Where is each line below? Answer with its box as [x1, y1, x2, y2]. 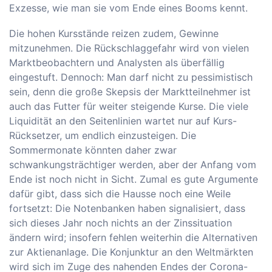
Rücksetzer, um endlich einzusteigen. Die [9, 129, 196, 141]
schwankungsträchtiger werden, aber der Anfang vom [9, 158, 256, 171]
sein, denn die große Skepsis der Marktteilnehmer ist [9, 86, 251, 98]
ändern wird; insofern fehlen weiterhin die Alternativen [9, 231, 257, 243]
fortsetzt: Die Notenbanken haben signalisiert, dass [9, 202, 245, 214]
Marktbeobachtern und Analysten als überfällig [9, 56, 225, 69]
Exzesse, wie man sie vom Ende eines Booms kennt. [9, 2, 248, 14]
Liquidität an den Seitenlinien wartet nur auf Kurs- [9, 115, 237, 127]
